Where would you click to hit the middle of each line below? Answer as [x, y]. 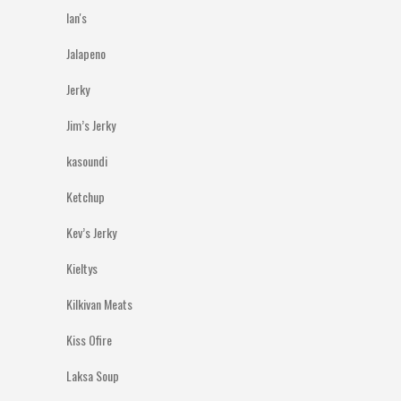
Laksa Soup [93, 375]
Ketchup [85, 196]
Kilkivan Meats [99, 304]
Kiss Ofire [89, 340]
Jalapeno [86, 53]
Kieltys [82, 268]
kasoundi [87, 161]
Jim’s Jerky [91, 125]
